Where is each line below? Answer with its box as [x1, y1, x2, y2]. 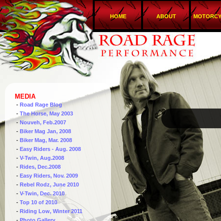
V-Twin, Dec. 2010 [20, 190, 65, 196]
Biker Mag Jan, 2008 [20, 128, 71, 134]
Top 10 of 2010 [20, 199, 57, 205]
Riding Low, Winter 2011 [20, 208, 82, 214]
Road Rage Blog [20, 102, 62, 108]
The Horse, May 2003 [20, 110, 73, 116]
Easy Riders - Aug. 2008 [20, 146, 81, 152]
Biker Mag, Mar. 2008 [20, 137, 72, 143]
